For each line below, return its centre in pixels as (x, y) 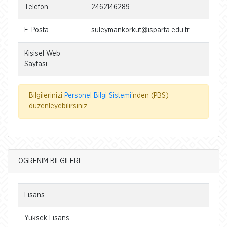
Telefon (36, 7)
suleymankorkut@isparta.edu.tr (140, 30)
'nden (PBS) (150, 96)
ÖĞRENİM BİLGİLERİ (49, 161)
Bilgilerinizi (47, 96)
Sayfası (36, 64)
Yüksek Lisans (47, 218)
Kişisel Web (42, 54)
